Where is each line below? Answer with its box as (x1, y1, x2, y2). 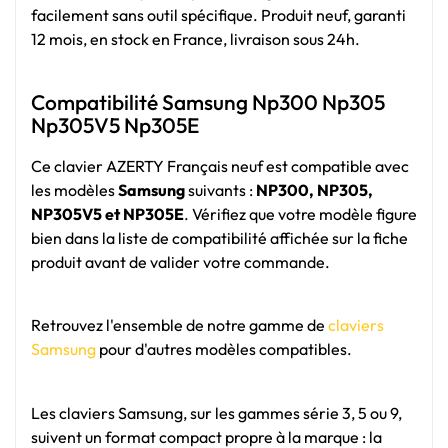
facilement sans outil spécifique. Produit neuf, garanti (31, 5, 406, 26)
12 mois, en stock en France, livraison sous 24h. (31, 29, 360, 50)
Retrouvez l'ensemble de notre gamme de (31, 315, 328, 336)
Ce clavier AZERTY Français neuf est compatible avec (31, 155, 409, 176)
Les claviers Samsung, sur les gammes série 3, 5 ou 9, (31, 403, 402, 424)
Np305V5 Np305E (31, 111, 199, 138)
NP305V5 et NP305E (31, 203, 184, 224)
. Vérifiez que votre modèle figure (184, 203, 417, 224)
